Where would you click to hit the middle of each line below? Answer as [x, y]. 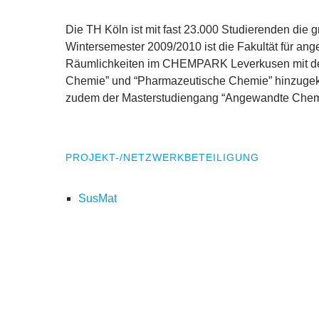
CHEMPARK [195, 64]
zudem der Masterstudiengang [143, 98]
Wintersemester [106, 47]
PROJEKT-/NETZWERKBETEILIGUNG [162, 158]
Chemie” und [100, 81]
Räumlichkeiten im [114, 64]
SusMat [97, 199]
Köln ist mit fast [143, 30]
